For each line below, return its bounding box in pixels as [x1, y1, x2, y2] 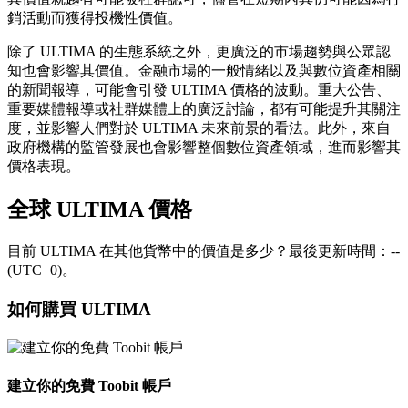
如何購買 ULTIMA [7, 299, 151, 319]
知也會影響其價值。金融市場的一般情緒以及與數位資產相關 [7, 63, 401, 79]
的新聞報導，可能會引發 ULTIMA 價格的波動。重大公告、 [7, 82, 391, 98]
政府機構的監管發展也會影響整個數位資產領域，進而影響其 [7, 139, 401, 156]
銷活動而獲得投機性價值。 [7, 10, 182, 26]
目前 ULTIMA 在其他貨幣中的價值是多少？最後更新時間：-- [7, 243, 400, 260]
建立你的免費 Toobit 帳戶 [7, 377, 171, 393]
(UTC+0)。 [7, 262, 76, 279]
